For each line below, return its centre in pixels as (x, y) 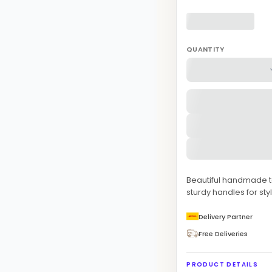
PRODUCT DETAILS (223, 264)
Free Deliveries (223, 233)
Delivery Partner (226, 216)
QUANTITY (206, 49)
